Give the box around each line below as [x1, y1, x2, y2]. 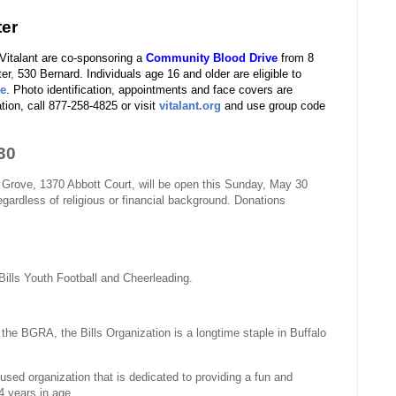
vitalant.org [159, 99, 225, 113]
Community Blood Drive [146, 51, 278, 65]
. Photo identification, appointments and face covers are [6, 83, 293, 97]
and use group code [225, 99, 325, 113]
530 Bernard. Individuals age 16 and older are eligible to [18, 67, 301, 81]
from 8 [281, 51, 314, 65]
